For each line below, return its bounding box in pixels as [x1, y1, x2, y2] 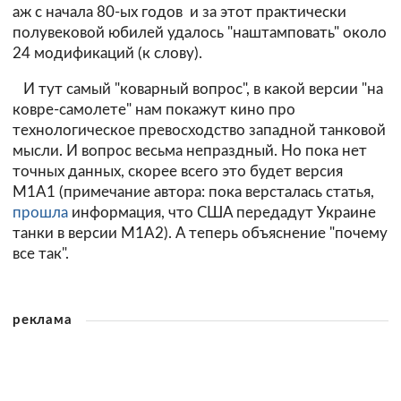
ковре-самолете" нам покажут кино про [13, 101, 295, 117]
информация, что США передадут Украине [68, 204, 376, 220]
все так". [13, 245, 69, 261]
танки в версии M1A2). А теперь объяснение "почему [13, 225, 388, 241]
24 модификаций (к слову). [13, 46, 206, 62]
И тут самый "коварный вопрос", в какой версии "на [13, 81, 383, 97]
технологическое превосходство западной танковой [13, 122, 386, 138]
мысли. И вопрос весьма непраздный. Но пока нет [13, 142, 367, 158]
